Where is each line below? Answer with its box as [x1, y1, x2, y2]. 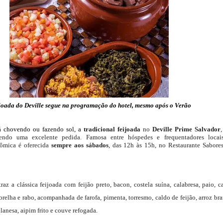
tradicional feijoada [84, 125, 140, 133]
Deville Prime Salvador [152, 125, 221, 133]
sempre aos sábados [51, 141, 109, 149]
